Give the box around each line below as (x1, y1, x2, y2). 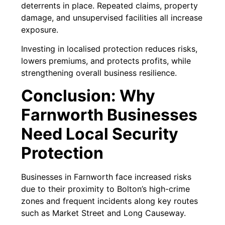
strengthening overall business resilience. (21, 68, 177, 78)
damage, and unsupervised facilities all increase (21, 12, 203, 23)
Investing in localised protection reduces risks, (21, 44, 198, 54)
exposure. (21, 24, 59, 35)
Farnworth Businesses (21, 104, 198, 125)
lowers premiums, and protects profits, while (21, 56, 191, 66)
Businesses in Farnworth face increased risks (21, 171, 192, 182)
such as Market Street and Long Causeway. (21, 207, 186, 218)
